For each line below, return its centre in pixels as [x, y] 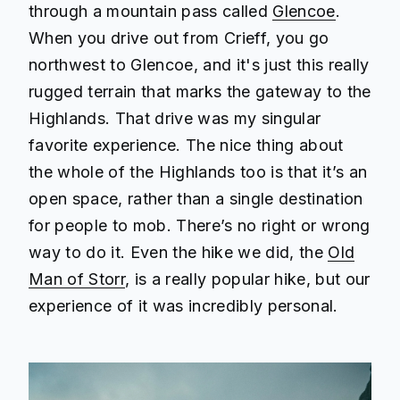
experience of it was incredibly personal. [183, 305]
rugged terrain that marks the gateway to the [200, 91]
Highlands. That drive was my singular [175, 118]
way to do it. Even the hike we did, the [179, 252]
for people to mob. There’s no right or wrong [200, 225]
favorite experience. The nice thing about [186, 145]
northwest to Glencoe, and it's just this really [199, 64]
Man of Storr [77, 279]
